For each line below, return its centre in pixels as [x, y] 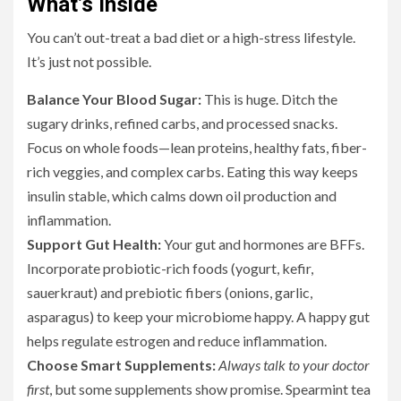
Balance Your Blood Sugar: [114, 99]
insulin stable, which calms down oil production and [182, 196]
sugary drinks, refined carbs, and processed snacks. [182, 124]
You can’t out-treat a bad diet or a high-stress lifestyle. [191, 38]
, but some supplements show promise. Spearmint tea [210, 389]
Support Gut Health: [94, 244]
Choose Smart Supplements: [121, 365]
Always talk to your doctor [294, 365]
